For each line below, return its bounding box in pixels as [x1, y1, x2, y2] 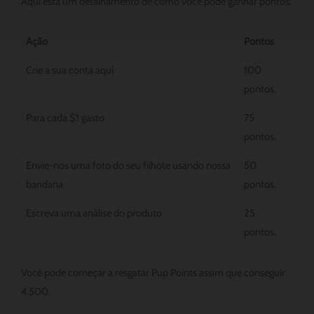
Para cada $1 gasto [26, 111, 105, 125]
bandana [26, 178, 64, 191]
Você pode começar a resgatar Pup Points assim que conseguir [21, 266, 285, 279]
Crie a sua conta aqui [26, 64, 114, 77]
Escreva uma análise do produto [26, 207, 163, 220]
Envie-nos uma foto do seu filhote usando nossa [26, 159, 231, 172]
